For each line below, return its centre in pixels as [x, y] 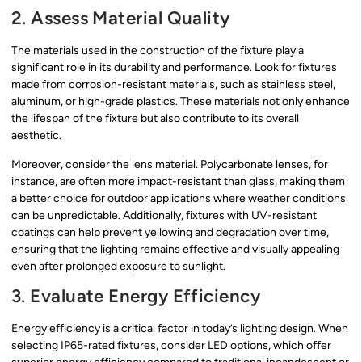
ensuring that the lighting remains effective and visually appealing [175, 249]
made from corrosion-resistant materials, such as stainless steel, [173, 85]
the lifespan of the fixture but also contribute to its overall [155, 119]
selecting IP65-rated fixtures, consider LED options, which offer [171, 346]
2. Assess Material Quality [121, 19]
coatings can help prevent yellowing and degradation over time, [170, 232]
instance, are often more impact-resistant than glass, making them [178, 181]
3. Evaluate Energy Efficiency [136, 297]
